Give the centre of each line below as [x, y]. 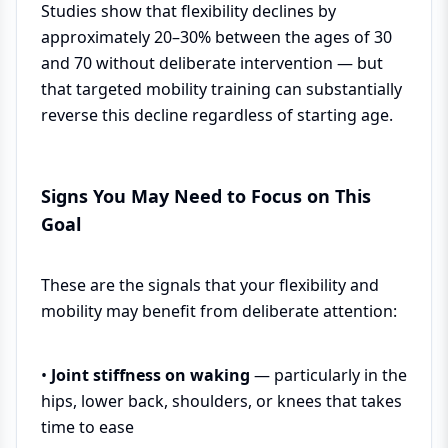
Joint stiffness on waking [150, 375]
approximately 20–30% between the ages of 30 [216, 37]
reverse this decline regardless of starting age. [217, 115]
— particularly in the [328, 375]
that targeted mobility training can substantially [221, 89]
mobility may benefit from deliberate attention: [219, 311]
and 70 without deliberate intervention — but [212, 63]
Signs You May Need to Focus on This [206, 196]
